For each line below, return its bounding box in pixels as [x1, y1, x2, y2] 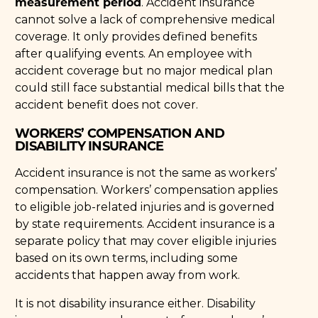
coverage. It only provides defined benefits [15, 29, 258, 43]
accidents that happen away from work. [15, 268, 241, 282]
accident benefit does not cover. [15, 97, 199, 111]
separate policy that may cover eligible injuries [15, 234, 277, 248]
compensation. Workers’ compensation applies [15, 182, 278, 197]
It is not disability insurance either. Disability [15, 296, 256, 310]
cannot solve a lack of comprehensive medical [15, 12, 276, 26]
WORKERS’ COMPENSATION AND [15, 124, 225, 141]
